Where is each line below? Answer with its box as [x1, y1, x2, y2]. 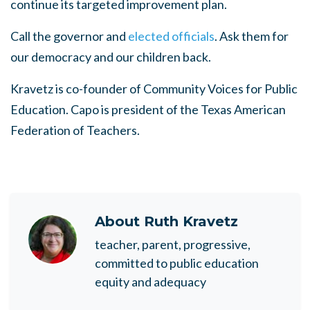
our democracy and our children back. [10, 49, 211, 65]
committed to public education [95, 255, 259, 271]
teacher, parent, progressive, [95, 237, 250, 253]
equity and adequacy [95, 274, 206, 290]
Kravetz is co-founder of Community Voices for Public [10, 81, 298, 97]
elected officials [128, 28, 215, 44]
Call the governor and [10, 28, 126, 44]
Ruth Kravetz [144, 213, 238, 230]
